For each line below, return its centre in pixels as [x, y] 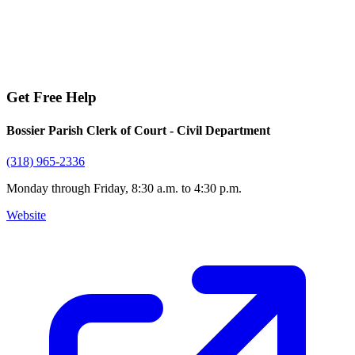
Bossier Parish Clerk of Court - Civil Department [138, 130]
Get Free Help [52, 97]
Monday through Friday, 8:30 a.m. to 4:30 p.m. [124, 188]
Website [26, 215]
